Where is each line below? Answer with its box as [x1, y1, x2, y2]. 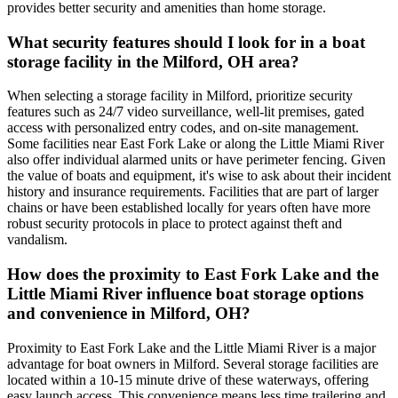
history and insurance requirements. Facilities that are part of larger [7, 184, 378, 200]
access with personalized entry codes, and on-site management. [7, 120, 359, 136]
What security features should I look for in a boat [7, 32, 365, 52]
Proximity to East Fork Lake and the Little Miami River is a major [7, 339, 376, 355]
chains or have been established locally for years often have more [7, 200, 370, 216]
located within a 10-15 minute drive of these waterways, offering [7, 371, 369, 387]
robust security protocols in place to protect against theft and [7, 216, 342, 232]
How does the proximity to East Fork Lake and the [7, 265, 378, 284]
